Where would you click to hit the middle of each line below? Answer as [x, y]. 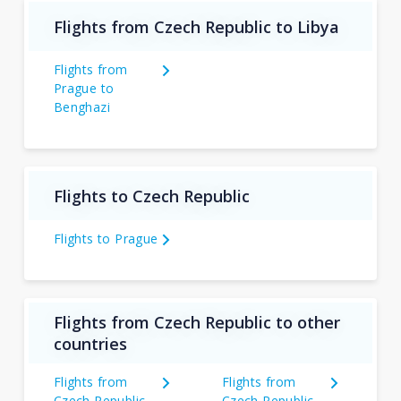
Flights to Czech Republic [151, 196]
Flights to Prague [106, 239]
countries [90, 344]
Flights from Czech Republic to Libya [196, 26]
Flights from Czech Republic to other [196, 322]
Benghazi [82, 107]
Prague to [84, 88]
